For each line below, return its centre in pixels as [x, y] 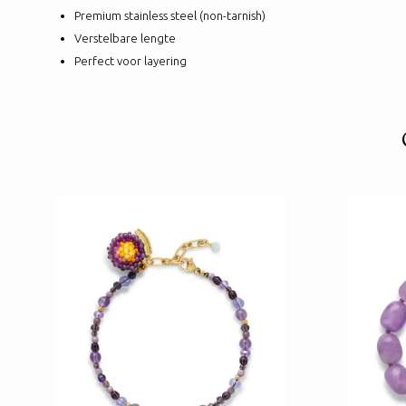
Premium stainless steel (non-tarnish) [170, 15]
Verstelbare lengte [125, 38]
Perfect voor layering [130, 60]
